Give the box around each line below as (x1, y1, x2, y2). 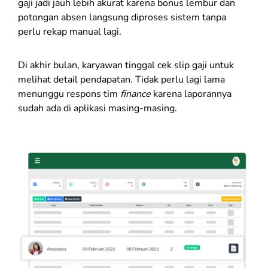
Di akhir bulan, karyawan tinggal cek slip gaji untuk (18, 58, 234, 72)
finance (120, 87, 153, 100)
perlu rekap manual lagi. (18, 25, 124, 38)
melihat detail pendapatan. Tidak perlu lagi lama (18, 72, 225, 86)
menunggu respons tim (18, 87, 120, 100)
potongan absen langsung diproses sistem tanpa (18, 10, 226, 24)
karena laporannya (153, 87, 232, 100)
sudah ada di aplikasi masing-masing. (18, 101, 177, 115)
